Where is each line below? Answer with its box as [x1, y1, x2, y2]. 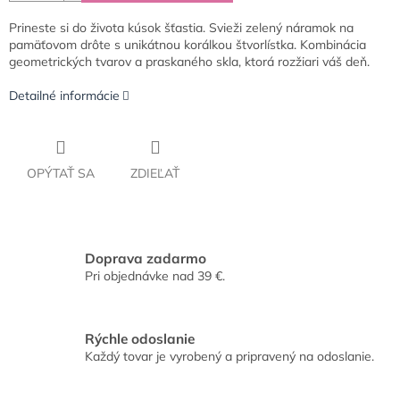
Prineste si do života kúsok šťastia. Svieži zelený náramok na [9, 20, 354, 37]
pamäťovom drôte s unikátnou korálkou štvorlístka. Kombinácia [9, 37, 366, 54]
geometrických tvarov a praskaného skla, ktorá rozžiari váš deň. [9, 54, 370, 71]
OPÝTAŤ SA [27, 165, 95, 182]
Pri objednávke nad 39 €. [85, 267, 225, 284]
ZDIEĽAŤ [130, 165, 179, 182]
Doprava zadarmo [85, 249, 206, 267]
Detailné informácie [9, 87, 120, 104]
